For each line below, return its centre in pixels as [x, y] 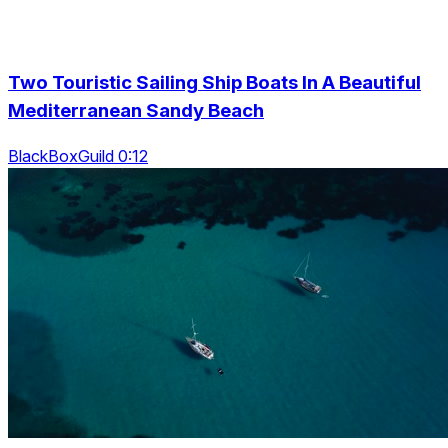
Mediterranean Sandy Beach [136, 111]
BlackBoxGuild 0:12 [78, 156]
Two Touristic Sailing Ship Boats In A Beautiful [214, 83]
